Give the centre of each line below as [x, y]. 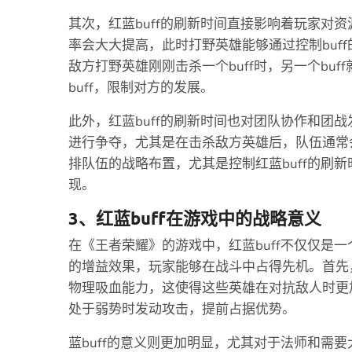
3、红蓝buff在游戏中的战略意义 [195, 218]
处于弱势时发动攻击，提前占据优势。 [182, 309]
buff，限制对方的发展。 [141, 88]
